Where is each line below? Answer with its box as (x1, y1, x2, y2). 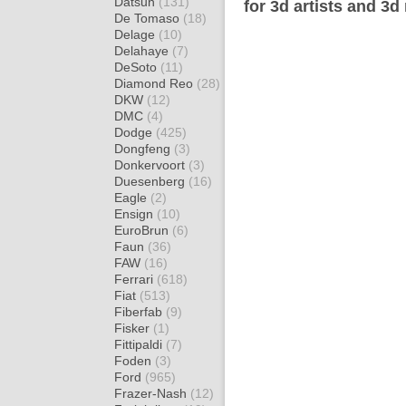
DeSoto (114, 60, 160, 74)
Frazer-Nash (114, 386, 190, 401)
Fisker (114, 321, 153, 335)
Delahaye (114, 43, 172, 58)
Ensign (114, 207, 157, 221)
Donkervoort (114, 158, 188, 172)
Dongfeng (114, 141, 174, 156)
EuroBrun (114, 223, 172, 237)
